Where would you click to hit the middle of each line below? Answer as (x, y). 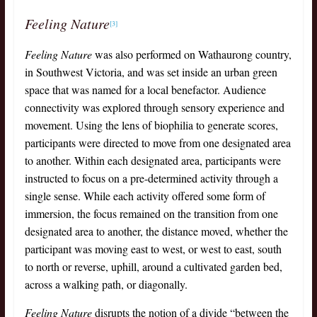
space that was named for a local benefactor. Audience (145, 90)
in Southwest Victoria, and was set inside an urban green (151, 72)
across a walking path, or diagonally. (106, 284)
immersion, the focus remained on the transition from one (151, 214)
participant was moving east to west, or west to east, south (153, 249)
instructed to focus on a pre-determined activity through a (151, 178)
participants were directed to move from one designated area (157, 143)
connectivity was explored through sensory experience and (154, 108)
